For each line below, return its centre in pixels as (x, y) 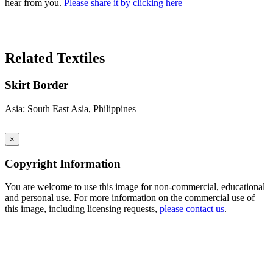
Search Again (31, 33)
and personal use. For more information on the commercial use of (130, 198)
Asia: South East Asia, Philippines (70, 108)
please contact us (192, 209)
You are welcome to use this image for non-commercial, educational (135, 187)
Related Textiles (55, 58)
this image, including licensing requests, (82, 209)
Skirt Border (37, 85)
